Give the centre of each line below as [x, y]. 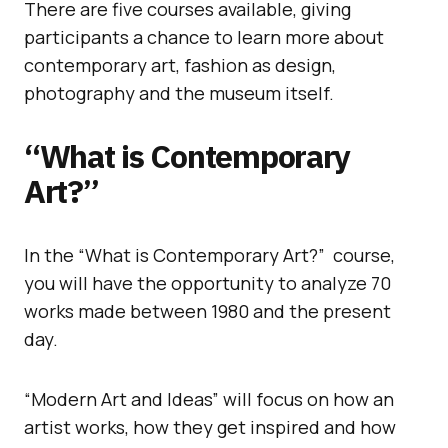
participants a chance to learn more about [204, 36]
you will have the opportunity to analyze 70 [207, 282]
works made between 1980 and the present [207, 310]
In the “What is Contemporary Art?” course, [209, 254]
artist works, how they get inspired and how [210, 426]
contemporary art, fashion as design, [180, 64]
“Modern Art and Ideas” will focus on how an [209, 398]
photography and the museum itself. [179, 92]
